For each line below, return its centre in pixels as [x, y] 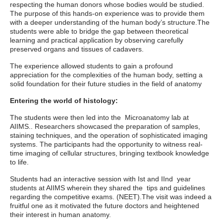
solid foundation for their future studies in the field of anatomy [106, 84]
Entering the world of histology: [64, 101]
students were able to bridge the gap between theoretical [99, 31]
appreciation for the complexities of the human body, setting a [106, 75]
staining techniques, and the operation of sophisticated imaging [109, 135]
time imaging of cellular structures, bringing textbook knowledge [110, 153]
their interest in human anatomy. [60, 215]
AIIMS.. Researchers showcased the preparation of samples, [105, 126]
